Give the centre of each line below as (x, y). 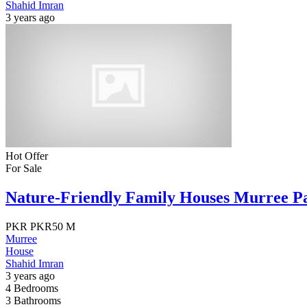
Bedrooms (36, 288)
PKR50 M (51, 227)
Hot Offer (27, 156)
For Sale (24, 169)
